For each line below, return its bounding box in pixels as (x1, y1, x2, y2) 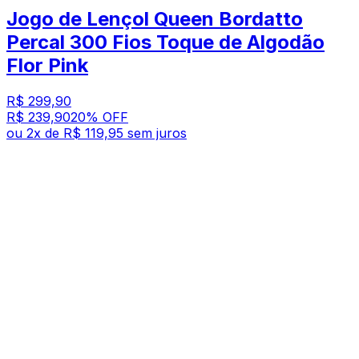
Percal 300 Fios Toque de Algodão (6, 30, 325, 54)
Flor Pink (6, 54, 88, 78)
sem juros (127, 125, 187, 142)
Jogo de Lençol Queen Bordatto (6, 7, 303, 31)
